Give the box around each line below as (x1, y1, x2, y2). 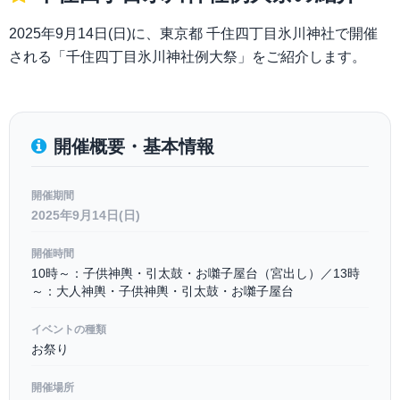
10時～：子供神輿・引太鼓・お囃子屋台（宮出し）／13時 (31, 266, 360, 280)
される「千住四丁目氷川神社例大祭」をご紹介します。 (9, 49, 366, 64)
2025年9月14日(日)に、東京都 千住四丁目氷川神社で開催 (9, 26, 378, 41)
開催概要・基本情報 (54, 137, 214, 156)
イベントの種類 (31, 323, 106, 336)
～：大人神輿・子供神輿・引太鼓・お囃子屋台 (31, 284, 294, 298)
